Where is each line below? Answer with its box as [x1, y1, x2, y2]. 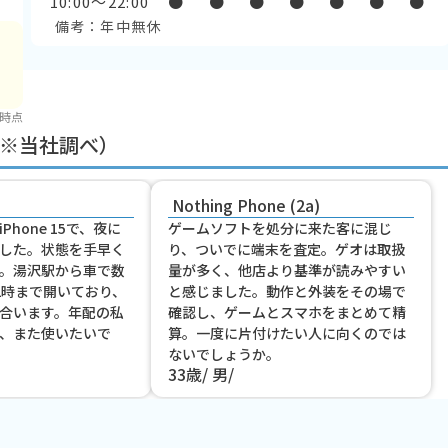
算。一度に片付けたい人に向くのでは [167, 322, 406, 343]
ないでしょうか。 [167, 343, 280, 364]
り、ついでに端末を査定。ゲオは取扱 [167, 238, 405, 259]
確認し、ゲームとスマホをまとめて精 [167, 301, 406, 322]
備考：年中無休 [54, 15, 162, 36]
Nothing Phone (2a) [171, 192, 320, 217]
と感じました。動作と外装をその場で [167, 280, 406, 301]
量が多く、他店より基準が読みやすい [167, 259, 406, 280]
